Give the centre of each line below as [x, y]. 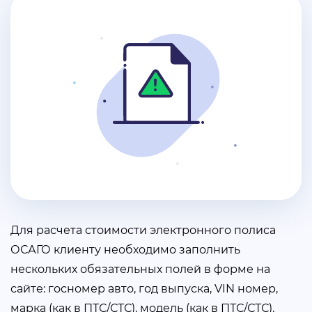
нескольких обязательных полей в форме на [140, 269]
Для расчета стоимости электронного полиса [143, 230]
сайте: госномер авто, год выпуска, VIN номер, [144, 289]
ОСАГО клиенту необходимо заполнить [125, 250]
